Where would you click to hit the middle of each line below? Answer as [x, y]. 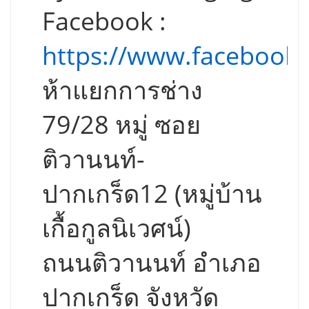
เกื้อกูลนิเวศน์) [117, 228]
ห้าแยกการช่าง [122, 90]
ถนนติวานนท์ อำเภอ [152, 262]
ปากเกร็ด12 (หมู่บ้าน [152, 193]
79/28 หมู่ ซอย [121, 124]
